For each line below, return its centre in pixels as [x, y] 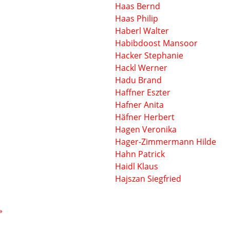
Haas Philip [137, 18]
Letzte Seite [24, 210]
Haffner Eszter [143, 92]
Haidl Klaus [137, 166]
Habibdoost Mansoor [156, 43]
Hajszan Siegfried [148, 179]
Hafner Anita [139, 105]
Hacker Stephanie [149, 55]
